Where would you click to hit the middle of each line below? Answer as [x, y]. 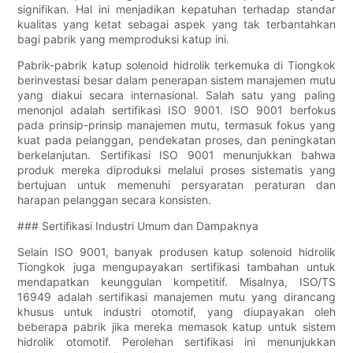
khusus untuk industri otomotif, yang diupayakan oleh [176, 311]
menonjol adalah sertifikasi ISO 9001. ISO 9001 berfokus [176, 110]
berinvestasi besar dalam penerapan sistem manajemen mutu [176, 80]
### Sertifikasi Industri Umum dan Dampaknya [138, 225]
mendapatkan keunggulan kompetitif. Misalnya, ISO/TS [176, 281]
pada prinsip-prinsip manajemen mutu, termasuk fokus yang [176, 124]
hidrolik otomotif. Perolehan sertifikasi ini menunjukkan [176, 341]
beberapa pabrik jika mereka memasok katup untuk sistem [176, 326]
